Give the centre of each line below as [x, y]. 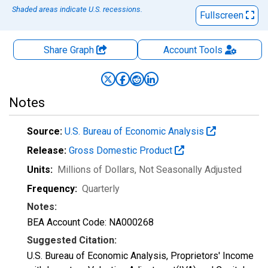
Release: [47, 150]
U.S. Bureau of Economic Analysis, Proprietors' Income [140, 256]
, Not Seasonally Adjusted [188, 170]
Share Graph [70, 50]
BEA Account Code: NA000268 [90, 222]
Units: [40, 170]
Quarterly [101, 189]
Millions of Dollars [96, 170]
